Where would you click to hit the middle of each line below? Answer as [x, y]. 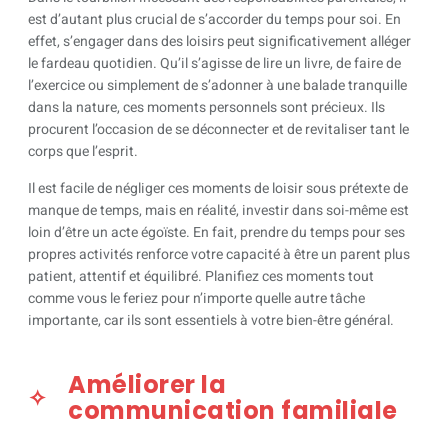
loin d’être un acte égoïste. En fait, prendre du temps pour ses [216, 232]
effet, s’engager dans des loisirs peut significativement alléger [219, 42]
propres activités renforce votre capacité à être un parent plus [219, 254]
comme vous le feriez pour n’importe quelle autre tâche [196, 298]
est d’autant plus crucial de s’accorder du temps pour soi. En [214, 20]
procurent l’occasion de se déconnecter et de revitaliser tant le [218, 130]
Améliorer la [147, 384]
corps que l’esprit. [83, 152]
